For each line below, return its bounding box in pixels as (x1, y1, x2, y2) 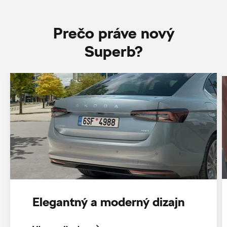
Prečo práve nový (53, 23, 174, 42)
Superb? (84, 42, 143, 60)
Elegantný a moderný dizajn (32, 194, 185, 209)
